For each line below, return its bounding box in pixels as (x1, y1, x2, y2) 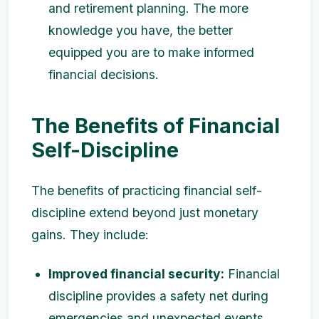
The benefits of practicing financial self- (31, 183, 262, 198)
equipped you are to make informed (48, 45, 254, 60)
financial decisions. (48, 67, 159, 82)
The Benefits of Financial (31, 113, 280, 138)
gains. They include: (31, 227, 149, 242)
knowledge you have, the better (48, 23, 233, 38)
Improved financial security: (48, 266, 224, 281)
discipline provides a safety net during (48, 288, 268, 303)
